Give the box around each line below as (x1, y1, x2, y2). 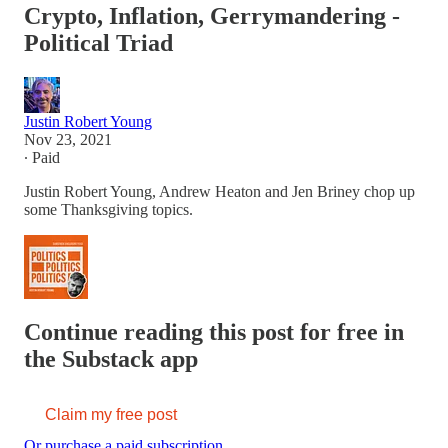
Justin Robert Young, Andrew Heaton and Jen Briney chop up (24, 182, 415, 200)
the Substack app (24, 345, 198, 372)
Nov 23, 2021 (24, 130, 112, 148)
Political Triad (24, 29, 173, 56)
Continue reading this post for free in (24, 318, 404, 345)
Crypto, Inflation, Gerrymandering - (24, 2, 400, 29)
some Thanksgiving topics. (24, 200, 193, 218)
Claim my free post (45, 405, 177, 423)
